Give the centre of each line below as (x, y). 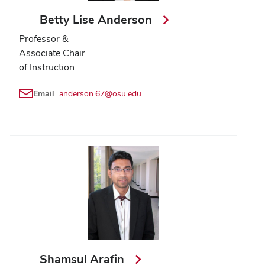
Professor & (44, 38)
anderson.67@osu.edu (100, 93)
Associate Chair (52, 53)
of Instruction (47, 67)
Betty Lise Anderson (98, 19)
